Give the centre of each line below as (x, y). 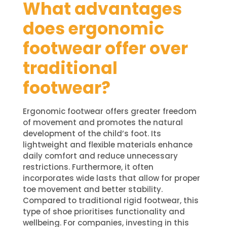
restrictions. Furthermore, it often (88, 167)
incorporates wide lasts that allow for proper (111, 178)
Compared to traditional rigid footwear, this (110, 200)
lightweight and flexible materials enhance (107, 144)
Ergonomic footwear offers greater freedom (109, 111)
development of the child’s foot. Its (92, 133)
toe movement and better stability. (92, 189)
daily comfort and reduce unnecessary (100, 156)
